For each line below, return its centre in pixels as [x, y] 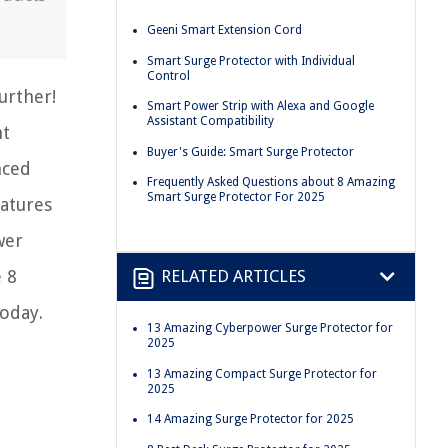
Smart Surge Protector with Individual [251, 60]
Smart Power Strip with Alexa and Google [260, 106]
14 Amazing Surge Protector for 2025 [250, 419]
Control [168, 75]
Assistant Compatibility [210, 121]
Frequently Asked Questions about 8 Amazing [271, 182]
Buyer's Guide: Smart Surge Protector [250, 151]
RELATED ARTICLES [233, 276]
